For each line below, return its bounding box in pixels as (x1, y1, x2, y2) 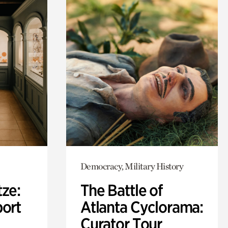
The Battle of (80, 181, 162, 201)
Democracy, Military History (80, 161, 184, 172)
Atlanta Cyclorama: (80, 197, 204, 217)
